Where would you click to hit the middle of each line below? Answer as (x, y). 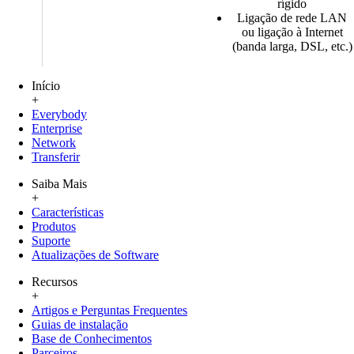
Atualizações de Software (95, 255)
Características (68, 213)
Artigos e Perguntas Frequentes (109, 311)
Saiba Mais (59, 184)
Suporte (51, 241)
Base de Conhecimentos (92, 339)
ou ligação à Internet (292, 32)
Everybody (59, 115)
